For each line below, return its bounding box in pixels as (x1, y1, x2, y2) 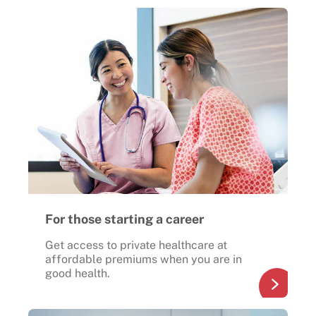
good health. (45, 266, 110, 280)
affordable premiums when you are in (45, 252, 242, 266)
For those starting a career (45, 211, 204, 226)
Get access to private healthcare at (45, 238, 227, 252)
